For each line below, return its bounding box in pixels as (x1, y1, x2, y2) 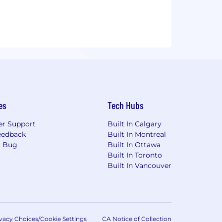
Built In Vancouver (107, 161, 171, 170)
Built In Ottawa (107, 140, 161, 149)
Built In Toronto (107, 150, 162, 160)
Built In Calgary (107, 119, 162, 128)
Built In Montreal (107, 129, 166, 139)
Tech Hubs (107, 99, 144, 111)
